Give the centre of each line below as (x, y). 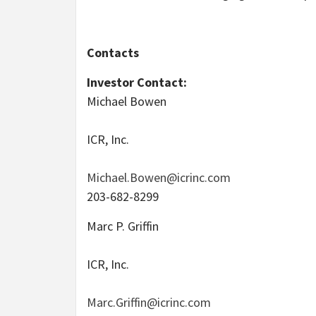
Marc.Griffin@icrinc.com (149, 302)
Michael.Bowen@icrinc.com (159, 177)
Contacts (113, 52)
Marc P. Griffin (123, 226)
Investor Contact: (137, 82)
